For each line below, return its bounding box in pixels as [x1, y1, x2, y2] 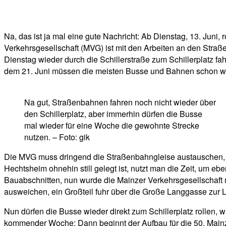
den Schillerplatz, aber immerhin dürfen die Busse [24, 108, 202, 120]
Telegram [143, 6, 169, 14]
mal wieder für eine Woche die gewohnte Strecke [24, 120, 199, 132]
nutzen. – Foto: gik [24, 131, 90, 143]
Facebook [27, 6, 54, 14]
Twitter [89, 6, 109, 14]
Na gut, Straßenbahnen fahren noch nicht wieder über [24, 96, 216, 108]
